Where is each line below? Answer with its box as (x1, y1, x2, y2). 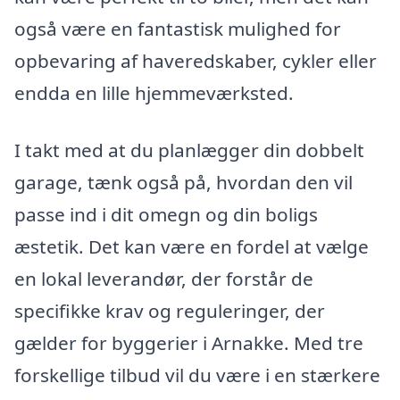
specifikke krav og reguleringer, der (14, 298, 325, 324)
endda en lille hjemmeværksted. (14, 80, 294, 106)
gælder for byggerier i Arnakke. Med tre (14, 330, 363, 356)
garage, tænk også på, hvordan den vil (14, 170, 353, 196)
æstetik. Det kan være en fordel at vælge (14, 234, 369, 260)
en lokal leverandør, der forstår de (14, 266, 313, 292)
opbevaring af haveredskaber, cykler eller (14, 48, 377, 74)
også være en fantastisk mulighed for (14, 16, 341, 42)
